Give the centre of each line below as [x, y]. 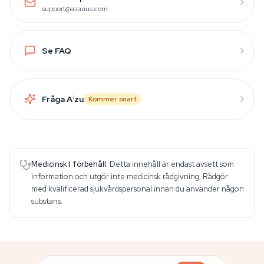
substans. [47, 201]
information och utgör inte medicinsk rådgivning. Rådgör [130, 176]
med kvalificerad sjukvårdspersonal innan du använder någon [138, 189]
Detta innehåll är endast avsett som [172, 164]
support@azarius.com [75, 9]
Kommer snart [113, 99]
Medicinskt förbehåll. [70, 164]
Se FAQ [57, 50]
